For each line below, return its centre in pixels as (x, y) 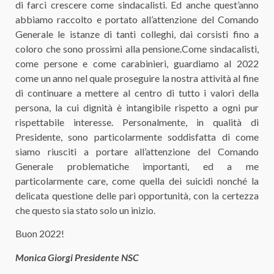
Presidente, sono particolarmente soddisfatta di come (137, 136)
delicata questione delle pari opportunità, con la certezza (137, 195)
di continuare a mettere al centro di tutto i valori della (137, 92)
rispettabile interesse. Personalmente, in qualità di (137, 122)
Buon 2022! (40, 234)
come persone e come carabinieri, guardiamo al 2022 (137, 63)
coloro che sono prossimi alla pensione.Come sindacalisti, (137, 48)
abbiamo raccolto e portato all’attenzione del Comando (137, 19)
